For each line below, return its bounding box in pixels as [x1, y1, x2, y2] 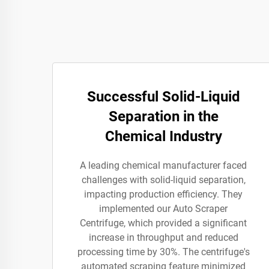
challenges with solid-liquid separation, [81, 174, 246, 186]
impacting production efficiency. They [84, 189, 243, 200]
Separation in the [108, 108, 219, 125]
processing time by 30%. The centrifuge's [77, 246, 250, 258]
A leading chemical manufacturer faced [80, 160, 247, 171]
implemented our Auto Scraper [99, 203, 228, 214]
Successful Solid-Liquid [86, 88, 240, 105]
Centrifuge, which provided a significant [80, 217, 247, 229]
